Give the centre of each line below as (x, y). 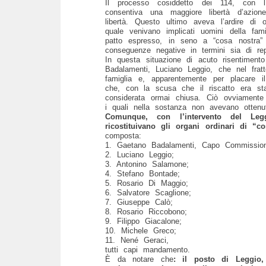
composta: (123, 135)
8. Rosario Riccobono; (146, 211)
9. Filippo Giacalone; (143, 221)
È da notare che (139, 259)
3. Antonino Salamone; (147, 164)
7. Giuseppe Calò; (139, 202)
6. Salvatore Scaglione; (148, 192)
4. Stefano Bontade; (142, 173)
